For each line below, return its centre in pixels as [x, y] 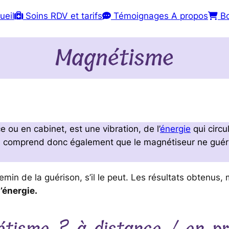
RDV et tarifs [75, 16]
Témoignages [140, 16]
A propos [188, 16]
